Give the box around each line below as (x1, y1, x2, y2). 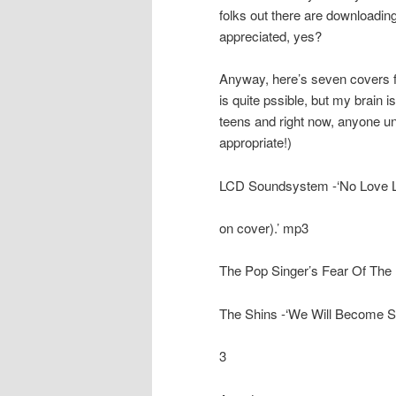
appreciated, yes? (219, 26, 322, 45)
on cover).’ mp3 (219, 218, 308, 238)
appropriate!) (219, 133, 292, 152)
